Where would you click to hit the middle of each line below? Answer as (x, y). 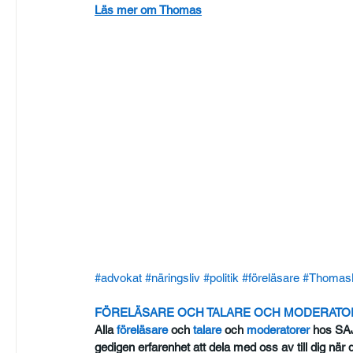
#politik (221, 278)
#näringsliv (173, 278)
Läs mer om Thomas (149, 9)
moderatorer (277, 330)
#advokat (119, 278)
